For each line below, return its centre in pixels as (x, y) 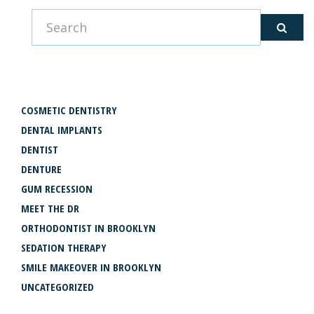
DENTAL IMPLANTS (62, 129)
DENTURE (41, 169)
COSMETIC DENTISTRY (69, 110)
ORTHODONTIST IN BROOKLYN (88, 227)
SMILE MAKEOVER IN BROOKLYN (91, 267)
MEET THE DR (50, 208)
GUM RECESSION (57, 188)
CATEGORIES (60, 76)
